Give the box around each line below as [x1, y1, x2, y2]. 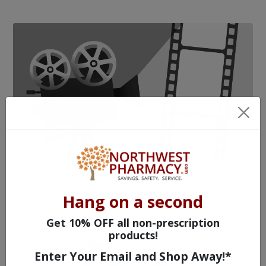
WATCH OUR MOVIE [79, 166, 187, 183]
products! [108, 228, 158, 243]
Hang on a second [63, 191, 203, 213]
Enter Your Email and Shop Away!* [34, 248, 232, 265]
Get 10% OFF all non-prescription [46, 216, 220, 230]
